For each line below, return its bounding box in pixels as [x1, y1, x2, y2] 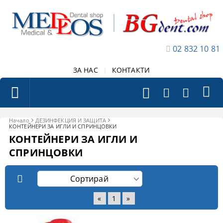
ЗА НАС [73, 65, 98, 75]
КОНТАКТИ [111, 65, 150, 75]
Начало [9, 116, 29, 124]
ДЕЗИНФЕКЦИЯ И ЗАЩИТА [35, 116, 106, 124]
